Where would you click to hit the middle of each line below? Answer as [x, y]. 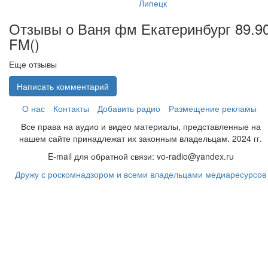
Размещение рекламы [213, 108]
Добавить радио [129, 108]
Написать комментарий [63, 86]
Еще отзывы [33, 64]
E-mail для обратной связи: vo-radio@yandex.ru [141, 156]
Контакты [71, 108]
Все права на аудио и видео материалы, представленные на [141, 126]
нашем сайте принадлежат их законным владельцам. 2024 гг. [141, 138]
